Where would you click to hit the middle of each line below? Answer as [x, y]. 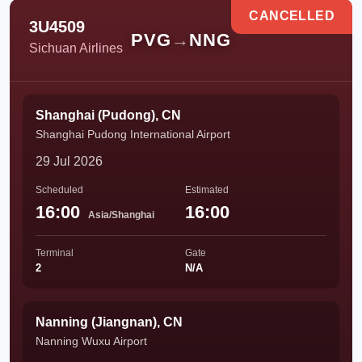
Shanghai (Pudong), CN [108, 115]
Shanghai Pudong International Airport [133, 134]
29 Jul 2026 [69, 161]
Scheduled [59, 190]
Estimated [207, 190]
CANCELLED [292, 16]
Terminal [55, 253]
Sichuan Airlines [76, 48]
